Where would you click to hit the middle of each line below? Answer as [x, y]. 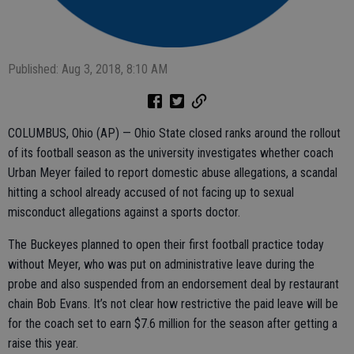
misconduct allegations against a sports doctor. [124, 213]
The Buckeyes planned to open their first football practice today [166, 245]
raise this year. [43, 344]
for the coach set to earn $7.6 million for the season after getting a [173, 324]
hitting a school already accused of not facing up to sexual [151, 193]
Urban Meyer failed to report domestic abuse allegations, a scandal [173, 173]
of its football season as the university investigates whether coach [171, 153]
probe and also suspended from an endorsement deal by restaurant [173, 284]
